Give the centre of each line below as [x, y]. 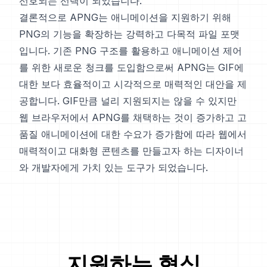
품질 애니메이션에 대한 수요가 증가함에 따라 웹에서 [133, 134]
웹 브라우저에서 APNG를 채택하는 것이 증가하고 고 [133, 117]
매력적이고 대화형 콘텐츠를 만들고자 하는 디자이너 [131, 151]
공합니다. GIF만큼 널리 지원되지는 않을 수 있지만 [128, 101]
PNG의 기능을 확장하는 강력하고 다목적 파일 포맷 [129, 34]
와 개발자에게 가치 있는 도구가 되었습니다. [114, 167]
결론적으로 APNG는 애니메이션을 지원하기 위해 [125, 17]
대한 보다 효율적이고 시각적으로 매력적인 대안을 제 [133, 84]
